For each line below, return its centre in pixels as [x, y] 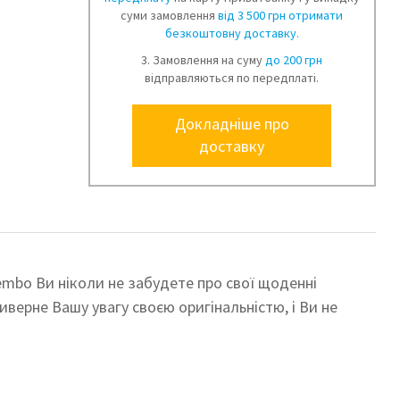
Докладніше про [232, 124]
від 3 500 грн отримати [281, 16]
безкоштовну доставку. [232, 33]
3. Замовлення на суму [204, 60]
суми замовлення [170, 16]
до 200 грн [294, 60]
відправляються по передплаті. [232, 78]
